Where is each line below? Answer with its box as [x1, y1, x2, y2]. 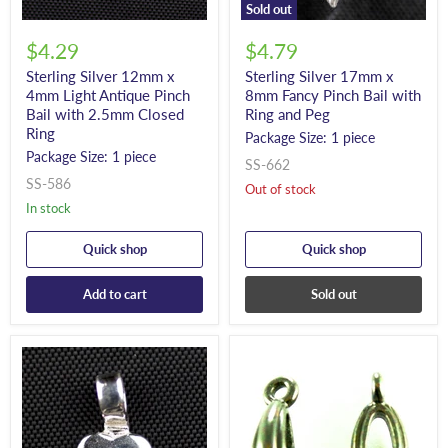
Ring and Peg [245, 105, 330, 124]
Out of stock [245, 181, 316, 198]
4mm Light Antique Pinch [26, 86, 190, 105]
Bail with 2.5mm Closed [26, 105, 184, 124]
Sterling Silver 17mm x [245, 67, 393, 86]
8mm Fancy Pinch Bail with [245, 86, 421, 105]
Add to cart [82, 286, 147, 303]
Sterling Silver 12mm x [26, 67, 174, 86]
